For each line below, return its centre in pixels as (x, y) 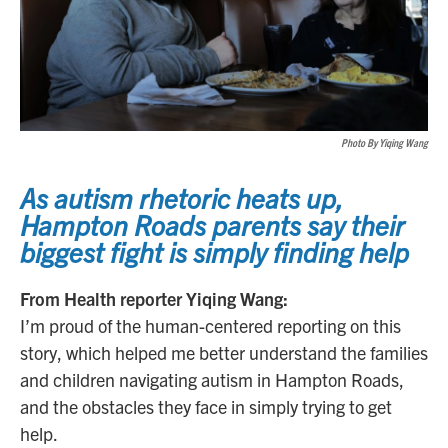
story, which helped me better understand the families (224, 353)
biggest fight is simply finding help (214, 251)
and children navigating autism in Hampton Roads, (212, 380)
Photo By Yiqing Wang (384, 142)
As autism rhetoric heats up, (182, 197)
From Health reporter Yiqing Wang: (154, 299)
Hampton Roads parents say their (212, 224)
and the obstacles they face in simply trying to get (206, 407)
